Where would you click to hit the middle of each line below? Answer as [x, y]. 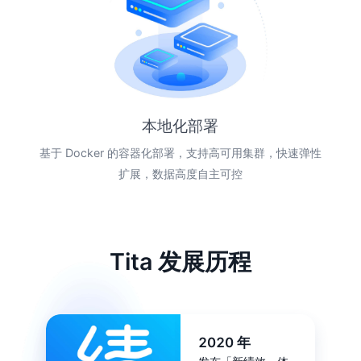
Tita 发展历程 [180, 262]
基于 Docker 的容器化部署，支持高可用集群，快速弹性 [180, 153]
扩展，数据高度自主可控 [180, 174]
